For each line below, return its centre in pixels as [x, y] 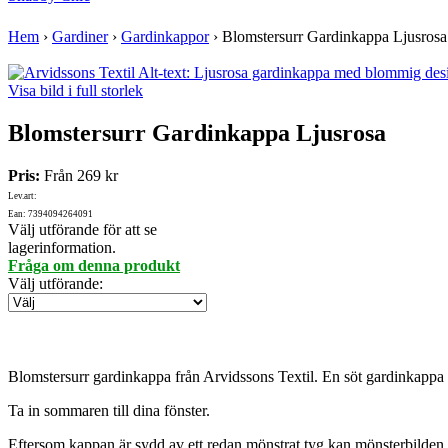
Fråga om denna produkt [94, 266]
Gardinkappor [165, 37]
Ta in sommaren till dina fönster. [109, 411]
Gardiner [80, 37]
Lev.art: [22, 196]
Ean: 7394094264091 [50, 214]
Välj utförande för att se [82, 230]
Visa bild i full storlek [75, 91]
